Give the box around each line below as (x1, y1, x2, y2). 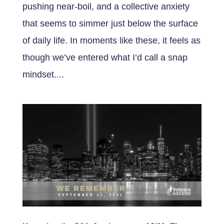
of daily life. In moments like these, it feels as (22, 35, 200, 46)
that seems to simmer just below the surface (22, 18, 198, 29)
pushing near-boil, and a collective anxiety (22, 1, 189, 12)
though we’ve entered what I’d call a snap (22, 52, 187, 63)
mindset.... (22, 69, 64, 80)
